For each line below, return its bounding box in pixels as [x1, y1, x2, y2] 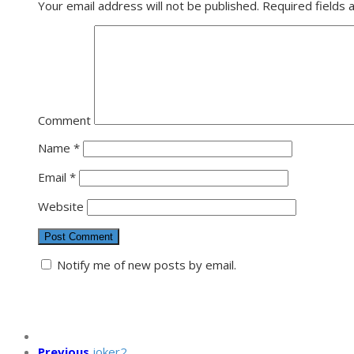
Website [37, 198, 84, 215]
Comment [37, 112, 91, 129]
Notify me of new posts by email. [56, 257, 236, 273]
